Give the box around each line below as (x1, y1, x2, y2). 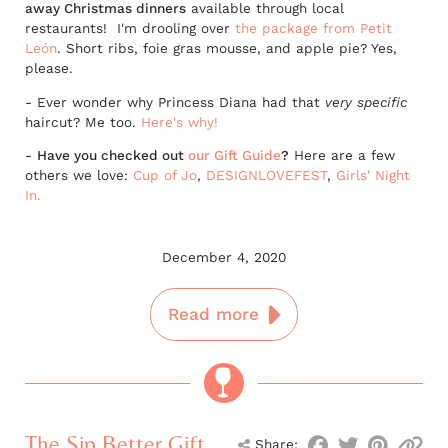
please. (25, 60, 73, 77)
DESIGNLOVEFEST (206, 167, 327, 184)
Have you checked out (37, 147, 188, 164)
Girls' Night (336, 167, 410, 184)
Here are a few (289, 147, 395, 164)
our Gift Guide (188, 147, 281, 164)
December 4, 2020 (162, 248, 286, 265)
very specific (325, 93, 407, 110)
